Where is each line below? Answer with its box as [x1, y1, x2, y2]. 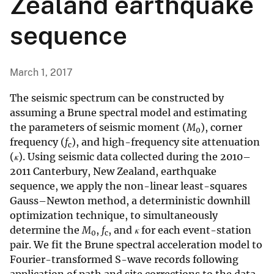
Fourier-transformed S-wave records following [10, 253, 239, 266]
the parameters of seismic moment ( [10, 121, 187, 134]
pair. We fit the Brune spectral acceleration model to [10, 239, 262, 251]
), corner [201, 121, 242, 134]
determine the [10, 224, 82, 237]
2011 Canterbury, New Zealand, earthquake [10, 165, 217, 178]
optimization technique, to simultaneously [10, 209, 218, 222]
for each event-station [139, 224, 251, 237]
